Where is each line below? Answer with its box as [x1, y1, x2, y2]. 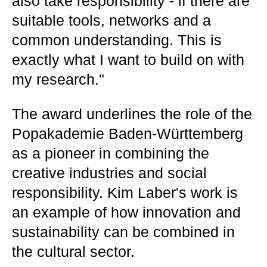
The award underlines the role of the [12, 105, 252, 122]
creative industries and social [12, 164, 207, 181]
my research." [12, 71, 104, 88]
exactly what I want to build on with [12, 51, 244, 68]
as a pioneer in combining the [12, 145, 209, 162]
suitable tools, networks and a [12, 12, 211, 29]
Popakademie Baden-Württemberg [12, 125, 243, 142]
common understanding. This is [12, 32, 222, 48]
